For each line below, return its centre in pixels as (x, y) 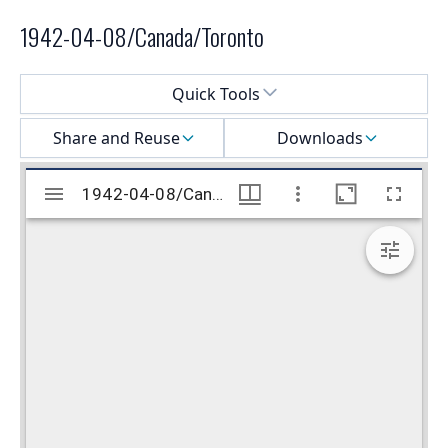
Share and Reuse (116, 138)
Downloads (320, 138)
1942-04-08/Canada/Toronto (142, 36)
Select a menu (72, 85)
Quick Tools (216, 94)
